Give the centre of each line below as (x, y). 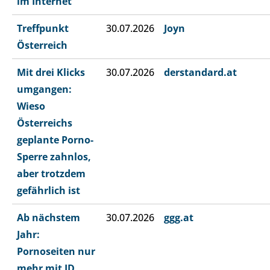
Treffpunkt (43, 29)
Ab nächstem (49, 218)
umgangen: (44, 89)
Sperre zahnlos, (54, 157)
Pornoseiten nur (56, 252)
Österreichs (45, 123)
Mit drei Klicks (51, 73)
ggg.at (179, 218)
